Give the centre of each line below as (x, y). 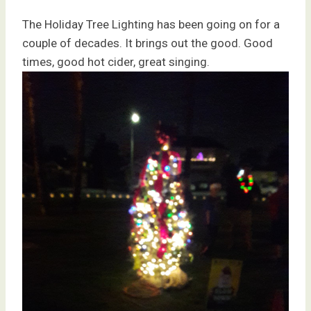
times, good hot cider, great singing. (116, 62)
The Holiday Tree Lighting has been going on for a (151, 25)
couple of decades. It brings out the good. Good (148, 43)
